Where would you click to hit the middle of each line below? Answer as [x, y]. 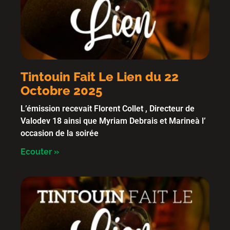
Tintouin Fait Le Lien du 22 [100, 77]
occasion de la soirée [60, 133]
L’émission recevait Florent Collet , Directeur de [108, 109]
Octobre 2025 [61, 91]
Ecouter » [40, 152]
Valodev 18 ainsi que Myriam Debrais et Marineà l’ [113, 121]
